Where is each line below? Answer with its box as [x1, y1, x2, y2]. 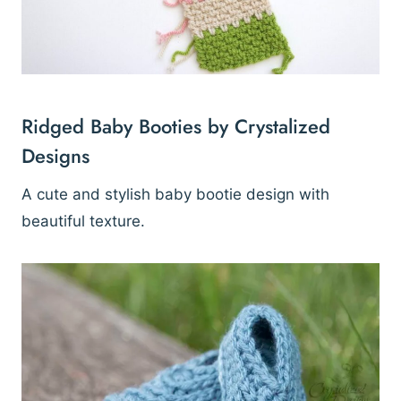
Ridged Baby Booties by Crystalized [21, 111, 330, 141]
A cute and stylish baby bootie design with [21, 184, 329, 203]
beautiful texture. [21, 211, 145, 230]
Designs [21, 141, 90, 170]
